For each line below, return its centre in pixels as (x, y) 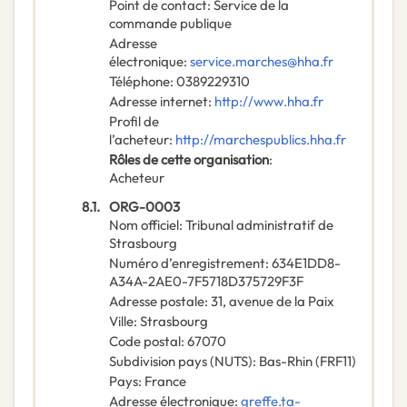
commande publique (170, 24)
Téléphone (139, 82)
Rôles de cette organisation (189, 160)
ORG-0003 (144, 207)
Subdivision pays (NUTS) (181, 362)
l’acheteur (139, 140)
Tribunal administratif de (259, 225)
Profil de (134, 122)
